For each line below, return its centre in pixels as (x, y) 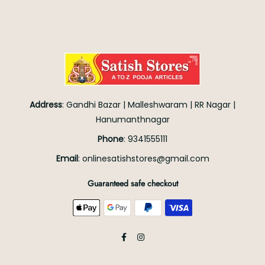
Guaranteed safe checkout (132, 183)
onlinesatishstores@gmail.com (146, 158)
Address (46, 104)
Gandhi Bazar (93, 104)
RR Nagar (214, 104)
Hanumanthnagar (132, 119)
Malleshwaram (159, 104)
